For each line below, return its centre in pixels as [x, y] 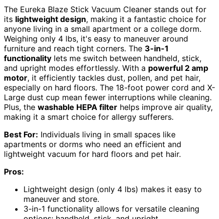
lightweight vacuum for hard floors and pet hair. [92, 154]
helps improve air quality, [165, 107]
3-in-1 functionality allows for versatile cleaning [111, 209]
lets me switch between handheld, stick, [126, 58]
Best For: [21, 135]
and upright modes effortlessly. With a [76, 68]
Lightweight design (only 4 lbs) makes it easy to [113, 189]
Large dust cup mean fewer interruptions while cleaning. [108, 98]
